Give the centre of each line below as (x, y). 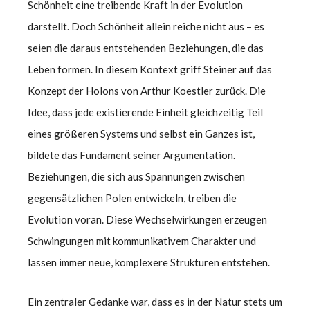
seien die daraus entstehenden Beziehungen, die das (146, 47)
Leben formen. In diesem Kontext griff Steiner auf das (150, 69)
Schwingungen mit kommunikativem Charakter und (142, 240)
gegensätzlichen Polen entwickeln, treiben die (132, 198)
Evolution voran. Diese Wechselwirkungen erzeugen (147, 219)
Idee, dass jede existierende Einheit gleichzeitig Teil (145, 112)
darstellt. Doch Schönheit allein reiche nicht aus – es (146, 26)
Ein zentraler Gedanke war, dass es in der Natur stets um (155, 301)
